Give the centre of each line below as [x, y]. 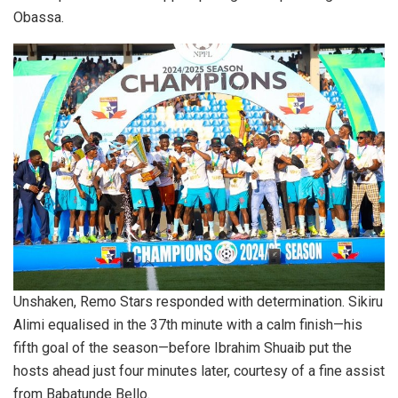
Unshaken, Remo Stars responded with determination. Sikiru [198, 302]
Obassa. [39, 17]
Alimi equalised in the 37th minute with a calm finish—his [188, 325]
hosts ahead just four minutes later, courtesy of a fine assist [199, 371]
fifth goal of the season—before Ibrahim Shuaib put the [183, 348]
